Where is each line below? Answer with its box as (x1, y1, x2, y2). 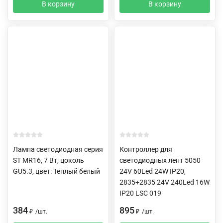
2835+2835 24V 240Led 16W (119, 178, 210, 186)
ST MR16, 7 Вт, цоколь (13, 156, 84, 164)
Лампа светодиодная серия (13, 145, 103, 153)
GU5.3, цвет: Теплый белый (13, 167, 100, 175)
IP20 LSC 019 (119, 189, 161, 197)
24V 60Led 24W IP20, (119, 167, 186, 175)
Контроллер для (119, 145, 172, 153)
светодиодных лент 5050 (119, 156, 201, 164)
